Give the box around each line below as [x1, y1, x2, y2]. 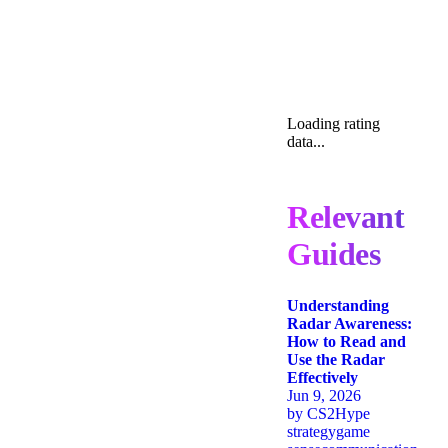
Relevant [287, 199, 404, 236]
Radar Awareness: [287, 315, 412, 333]
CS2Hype [307, 405, 370, 423]
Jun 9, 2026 [287, 387, 361, 405]
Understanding [287, 297, 389, 315]
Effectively [287, 369, 358, 387]
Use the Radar [287, 351, 385, 369]
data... [287, 133, 325, 151]
